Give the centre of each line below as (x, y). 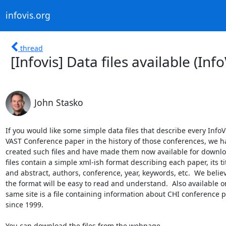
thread (32, 48)
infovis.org (28, 15)
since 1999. (24, 204)
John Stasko (59, 102)
